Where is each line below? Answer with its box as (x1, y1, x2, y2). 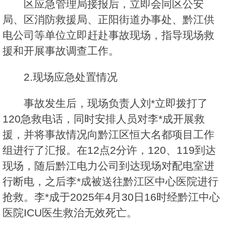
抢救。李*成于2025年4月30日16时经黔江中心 (3, 191, 220, 203)
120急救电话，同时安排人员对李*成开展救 (3, 113, 205, 125)
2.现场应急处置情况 (24, 71, 118, 83)
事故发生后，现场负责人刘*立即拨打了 (24, 97, 208, 109)
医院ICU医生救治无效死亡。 (3, 207, 137, 219)
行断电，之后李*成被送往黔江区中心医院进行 (3, 176, 218, 188)
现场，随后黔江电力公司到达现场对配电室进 (3, 160, 214, 172)
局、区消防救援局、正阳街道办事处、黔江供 (3, 14, 214, 26)
